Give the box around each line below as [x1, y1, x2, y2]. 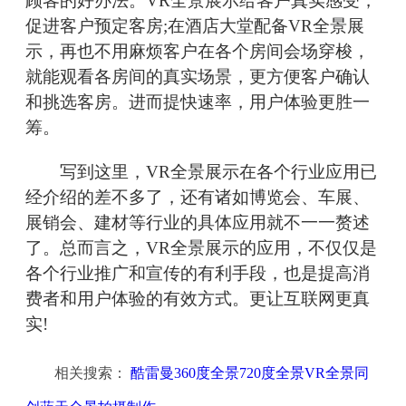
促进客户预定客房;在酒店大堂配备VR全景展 [25, 16, 364, 36]
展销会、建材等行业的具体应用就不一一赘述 [25, 213, 370, 233]
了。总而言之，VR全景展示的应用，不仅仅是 [25, 238, 377, 258]
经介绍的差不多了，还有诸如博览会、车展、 [25, 188, 370, 208]
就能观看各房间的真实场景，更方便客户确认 [25, 67, 370, 87]
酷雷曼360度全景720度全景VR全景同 [130, 365, 369, 382]
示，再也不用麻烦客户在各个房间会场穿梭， [25, 42, 370, 62]
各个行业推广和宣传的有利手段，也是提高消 [25, 264, 370, 284]
